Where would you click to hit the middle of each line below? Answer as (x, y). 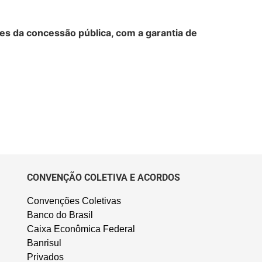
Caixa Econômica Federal (81, 229)
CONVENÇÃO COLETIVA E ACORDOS (103, 177)
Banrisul (44, 243)
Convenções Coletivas (74, 201)
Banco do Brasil (60, 215)
